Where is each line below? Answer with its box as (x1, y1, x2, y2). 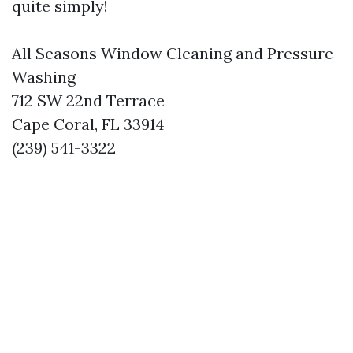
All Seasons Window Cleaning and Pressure (12, 43, 333, 63)
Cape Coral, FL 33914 (12, 114, 165, 134)
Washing (12, 67, 76, 87)
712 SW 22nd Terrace (12, 91, 165, 110)
